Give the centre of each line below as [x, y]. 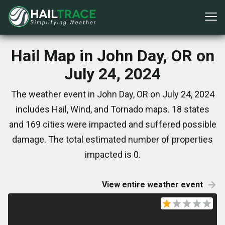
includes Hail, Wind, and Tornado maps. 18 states [113, 109]
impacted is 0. [113, 154]
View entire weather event [152, 185]
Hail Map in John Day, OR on [113, 56]
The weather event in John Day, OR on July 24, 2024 [113, 94]
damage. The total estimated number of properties [113, 139]
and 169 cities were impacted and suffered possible [113, 124]
